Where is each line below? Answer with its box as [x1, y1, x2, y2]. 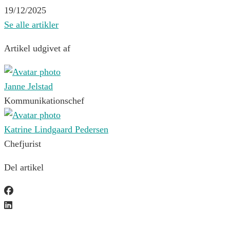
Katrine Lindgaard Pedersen [4, 124, 108, 135]
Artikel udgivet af [4, 43, 70, 53]
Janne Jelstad [4, 81, 53, 91]
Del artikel [4, 162, 44, 172]
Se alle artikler [4, 19, 59, 30]
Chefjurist [4, 138, 41, 149]
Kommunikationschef [4, 95, 84, 106]
